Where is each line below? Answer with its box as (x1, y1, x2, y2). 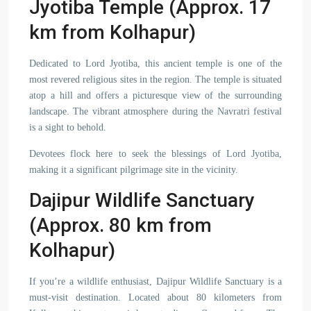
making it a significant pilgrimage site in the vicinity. (29, 165, 238, 175)
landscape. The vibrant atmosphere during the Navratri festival (29, 106, 282, 117)
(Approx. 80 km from (29, 214, 212, 237)
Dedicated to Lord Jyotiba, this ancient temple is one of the (29, 58, 282, 69)
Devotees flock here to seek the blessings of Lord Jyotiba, (29, 149, 282, 159)
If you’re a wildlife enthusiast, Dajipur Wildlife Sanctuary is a (29, 276, 282, 287)
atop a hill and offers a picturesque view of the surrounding (29, 90, 282, 101)
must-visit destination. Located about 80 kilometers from (29, 292, 282, 303)
